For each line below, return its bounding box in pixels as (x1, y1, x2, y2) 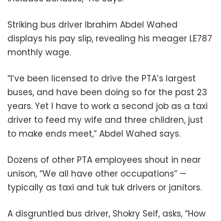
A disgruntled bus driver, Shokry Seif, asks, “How (7, 207, 206, 220)
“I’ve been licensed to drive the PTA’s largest (7, 72, 196, 84)
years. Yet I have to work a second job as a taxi (7, 100, 208, 112)
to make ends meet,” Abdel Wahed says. (7, 127, 181, 140)
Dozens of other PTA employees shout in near (7, 153, 201, 166)
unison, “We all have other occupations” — (7, 167, 186, 180)
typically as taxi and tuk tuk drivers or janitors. (7, 181, 202, 193)
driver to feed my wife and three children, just (7, 113, 203, 126)
